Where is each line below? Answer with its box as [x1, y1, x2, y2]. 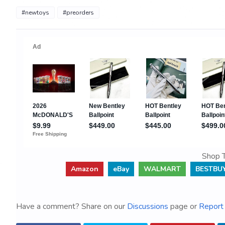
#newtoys [22, 9, 49, 17]
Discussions [127, 201, 168, 212]
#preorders [63, 9, 94, 17]
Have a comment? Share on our [16, 201, 127, 212]
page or [168, 201, 199, 212]
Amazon [70, 164, 98, 174]
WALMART [143, 164, 181, 174]
